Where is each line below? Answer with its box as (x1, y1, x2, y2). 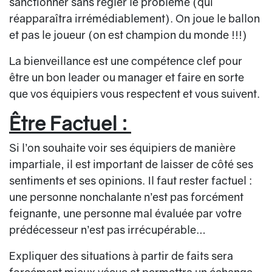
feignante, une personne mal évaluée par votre (9, 206, 242, 220)
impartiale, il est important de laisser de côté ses (9, 157, 253, 171)
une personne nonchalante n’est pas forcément (9, 190, 243, 204)
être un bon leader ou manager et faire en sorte (9, 70, 244, 84)
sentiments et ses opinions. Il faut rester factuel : (9, 174, 252, 188)
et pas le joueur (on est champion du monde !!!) (9, 28, 247, 42)
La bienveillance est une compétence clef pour (9, 54, 242, 68)
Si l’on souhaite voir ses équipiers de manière (9, 141, 236, 155)
